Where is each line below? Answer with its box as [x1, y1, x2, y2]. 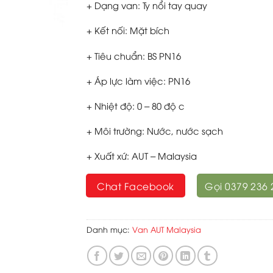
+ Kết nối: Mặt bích [86, 24, 169, 37]
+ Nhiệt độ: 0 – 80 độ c [86, 99, 185, 112]
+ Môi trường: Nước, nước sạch [86, 124, 223, 137]
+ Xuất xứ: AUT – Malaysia [86, 149, 197, 162]
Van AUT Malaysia [132, 223, 201, 235]
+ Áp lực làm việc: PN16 [86, 74, 190, 87]
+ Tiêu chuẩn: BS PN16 [86, 49, 181, 62]
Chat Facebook [97, 179, 174, 193]
